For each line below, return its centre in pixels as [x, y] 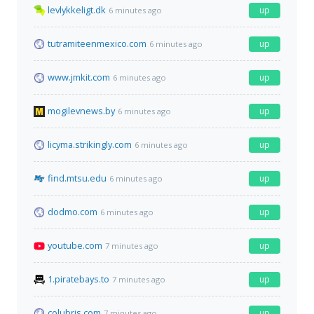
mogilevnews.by [81, 111]
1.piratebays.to [78, 279]
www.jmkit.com [79, 77]
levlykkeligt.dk [77, 10]
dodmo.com [73, 212]
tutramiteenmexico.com [97, 44]
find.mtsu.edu [77, 178]
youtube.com [75, 246]
